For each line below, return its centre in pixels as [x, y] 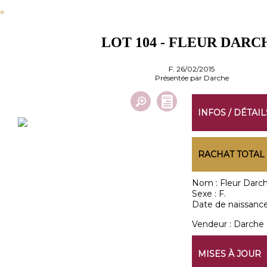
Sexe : [205, 194]
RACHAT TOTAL [231, 154]
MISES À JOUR [229, 254]
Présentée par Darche [192, 78]
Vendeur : [212, 224]
